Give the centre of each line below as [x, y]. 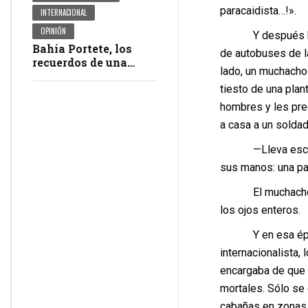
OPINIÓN [54, 31]
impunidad [63, 90]
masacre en [65, 76]
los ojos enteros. [260, 210]
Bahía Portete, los [82, 49]
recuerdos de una [80, 63]
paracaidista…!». [258, 10]
